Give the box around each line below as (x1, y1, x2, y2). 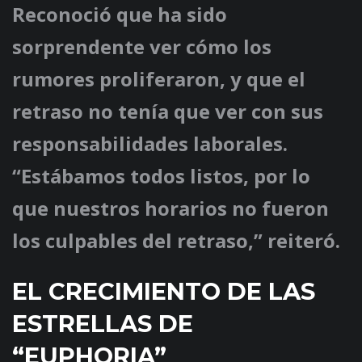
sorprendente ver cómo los (12, 33, 271, 61)
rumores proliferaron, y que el (12, 65, 305, 93)
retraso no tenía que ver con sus (12, 98, 323, 125)
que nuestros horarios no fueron (12, 195, 329, 222)
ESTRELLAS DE (12, 309, 193, 339)
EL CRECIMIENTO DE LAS (12, 277, 315, 306)
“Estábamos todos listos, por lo (12, 162, 310, 190)
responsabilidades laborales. (12, 130, 288, 158)
